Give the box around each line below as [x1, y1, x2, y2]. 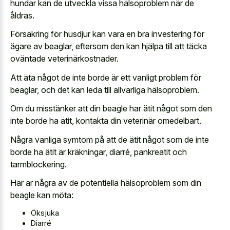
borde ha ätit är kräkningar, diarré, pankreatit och [10, 146, 187, 157]
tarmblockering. [10, 159, 67, 169]
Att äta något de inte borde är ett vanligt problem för [10, 72, 201, 83]
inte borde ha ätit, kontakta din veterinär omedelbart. [10, 116, 201, 126]
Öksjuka [31, 208, 59, 217]
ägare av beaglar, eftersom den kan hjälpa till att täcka [10, 41, 207, 52]
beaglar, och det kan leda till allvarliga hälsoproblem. [10, 84, 199, 95]
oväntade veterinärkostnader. [10, 53, 119, 64]
